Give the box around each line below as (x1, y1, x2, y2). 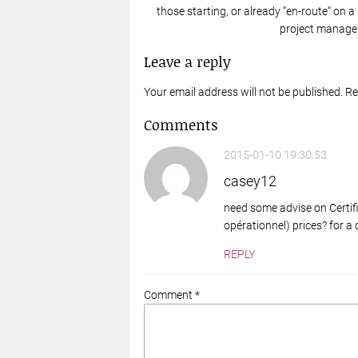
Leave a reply (143, 51, 231, 73)
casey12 (223, 173, 276, 190)
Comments (143, 114, 218, 136)
